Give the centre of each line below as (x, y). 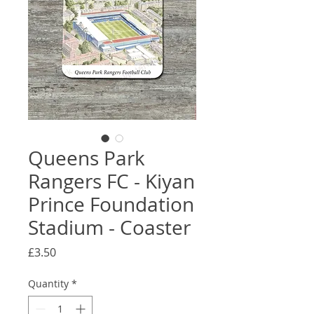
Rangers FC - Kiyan (111, 181)
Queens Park (87, 158)
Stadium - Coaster (109, 227)
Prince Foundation (111, 204)
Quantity (48, 283)
